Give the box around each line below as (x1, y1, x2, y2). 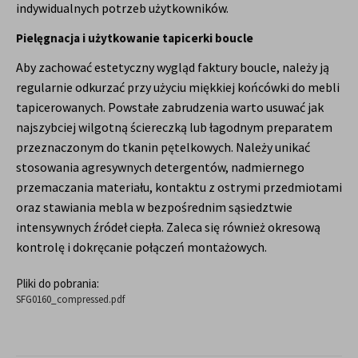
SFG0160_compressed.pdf (16, 292, 125, 307)
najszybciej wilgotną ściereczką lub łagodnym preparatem (16, 119, 332, 136)
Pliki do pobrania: (16, 276, 99, 292)
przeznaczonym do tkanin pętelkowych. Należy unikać (16, 139, 310, 156)
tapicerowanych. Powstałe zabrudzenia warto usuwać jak (16, 99, 324, 116)
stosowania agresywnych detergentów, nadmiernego (16, 159, 304, 176)
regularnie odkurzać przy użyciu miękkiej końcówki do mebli (16, 79, 340, 96)
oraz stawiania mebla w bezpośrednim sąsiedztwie (16, 199, 292, 216)
